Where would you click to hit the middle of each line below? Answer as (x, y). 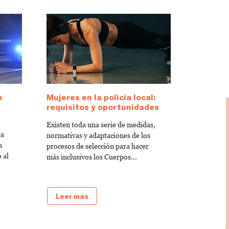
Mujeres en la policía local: (101, 97)
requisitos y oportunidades (103, 106)
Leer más (72, 196)
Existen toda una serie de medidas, (101, 124)
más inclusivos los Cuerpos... (92, 157)
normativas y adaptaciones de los (98, 135)
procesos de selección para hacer (98, 146)
